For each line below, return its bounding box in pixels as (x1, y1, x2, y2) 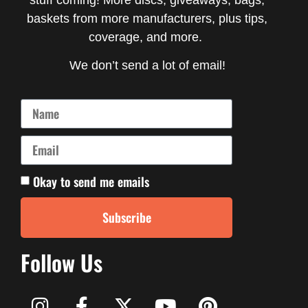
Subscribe (102, 208, 151, 227)
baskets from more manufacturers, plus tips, (27, 11, 267, 25)
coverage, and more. (89, 30, 206, 44)
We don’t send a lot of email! (69, 58, 225, 73)
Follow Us (21, 245, 102, 278)
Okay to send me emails (33, 172, 149, 190)
